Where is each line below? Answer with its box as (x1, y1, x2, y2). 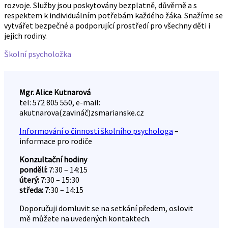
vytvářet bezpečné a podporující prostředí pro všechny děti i (4, 20, 210, 31)
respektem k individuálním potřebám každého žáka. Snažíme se (4, 10, 223, 20)
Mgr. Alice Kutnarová (19, 87, 91, 97)
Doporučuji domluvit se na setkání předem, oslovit (19, 203, 193, 213)
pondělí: (19, 164, 47, 175)
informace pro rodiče (19, 136, 92, 146)
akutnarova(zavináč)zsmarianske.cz (19, 107, 144, 118)
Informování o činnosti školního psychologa (19, 126, 173, 136)
